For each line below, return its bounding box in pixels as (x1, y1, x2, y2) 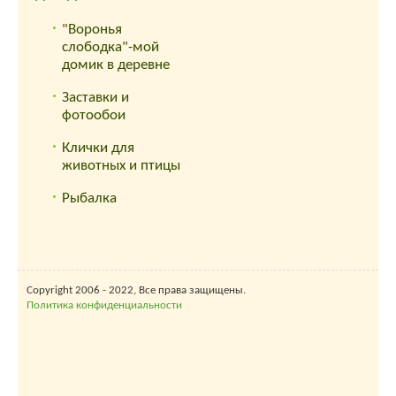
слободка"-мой (62, 39, 159, 55)
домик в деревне (62, 57, 170, 72)
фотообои (62, 107, 126, 123)
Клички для (62, 140, 134, 156)
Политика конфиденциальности (27, 299, 182, 311)
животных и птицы (62, 157, 180, 173)
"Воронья (62, 21, 122, 37)
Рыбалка (62, 190, 117, 206)
